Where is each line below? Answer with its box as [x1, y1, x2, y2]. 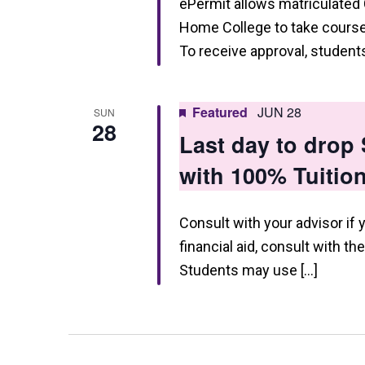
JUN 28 [257, 103, 301, 121]
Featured [191, 103, 248, 121]
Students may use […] [178, 262, 318, 279]
